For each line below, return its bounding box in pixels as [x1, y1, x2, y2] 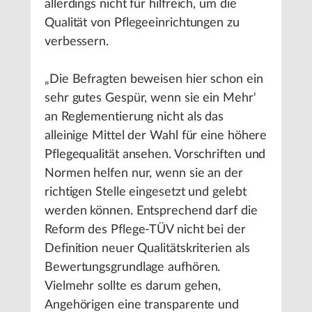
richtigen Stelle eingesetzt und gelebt [45, 186, 247, 198]
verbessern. [45, 36, 109, 48]
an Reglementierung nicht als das [45, 111, 224, 123]
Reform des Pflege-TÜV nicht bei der [45, 224, 246, 236]
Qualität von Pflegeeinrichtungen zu [45, 17, 240, 29]
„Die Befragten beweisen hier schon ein [45, 73, 263, 86]
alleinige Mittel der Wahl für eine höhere [45, 130, 267, 142]
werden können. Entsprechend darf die [45, 205, 258, 217]
